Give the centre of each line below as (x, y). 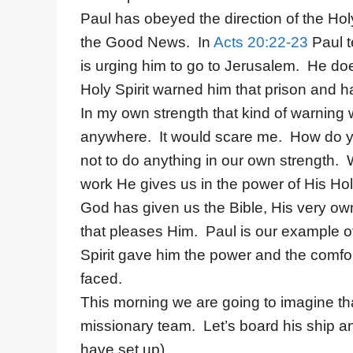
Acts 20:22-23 (261, 43)
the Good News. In (147, 43)
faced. (101, 279)
